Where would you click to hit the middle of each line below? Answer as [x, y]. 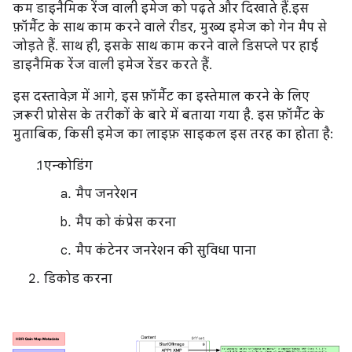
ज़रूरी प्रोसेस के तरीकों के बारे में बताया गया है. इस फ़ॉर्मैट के [169, 115]
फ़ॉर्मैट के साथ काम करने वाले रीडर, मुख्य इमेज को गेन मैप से [170, 27]
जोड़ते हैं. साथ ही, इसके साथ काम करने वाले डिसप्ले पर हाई [165, 46]
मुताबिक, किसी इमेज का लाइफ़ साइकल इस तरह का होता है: [173, 134]
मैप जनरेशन [106, 194]
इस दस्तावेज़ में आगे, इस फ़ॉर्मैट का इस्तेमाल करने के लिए [161, 97]
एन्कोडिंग [68, 166]
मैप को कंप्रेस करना [126, 222]
